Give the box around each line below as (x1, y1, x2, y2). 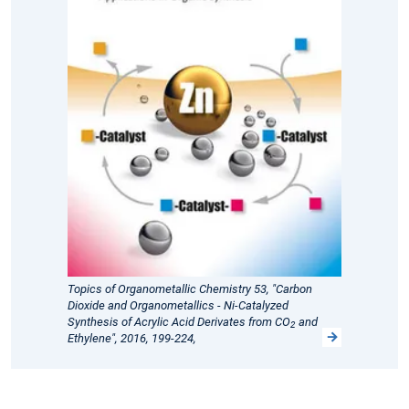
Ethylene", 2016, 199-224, (68, 330, 196, 345)
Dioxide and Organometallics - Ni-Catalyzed (68, 298, 288, 312)
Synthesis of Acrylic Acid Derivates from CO (68, 314, 290, 329)
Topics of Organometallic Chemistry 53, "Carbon (68, 281, 312, 296)
